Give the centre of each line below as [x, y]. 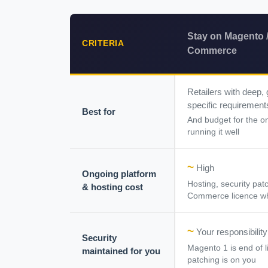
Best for [99, 112]
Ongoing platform [119, 174]
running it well [213, 132]
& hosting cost [112, 187]
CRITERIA [103, 44]
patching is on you [222, 260]
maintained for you [121, 251]
